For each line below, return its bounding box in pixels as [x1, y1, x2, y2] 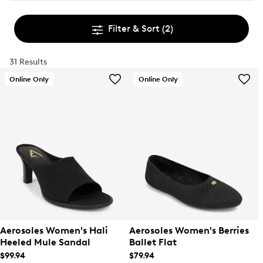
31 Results [9, 57, 47, 67]
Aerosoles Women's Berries [129, 225, 249, 236]
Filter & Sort [107, 23, 162, 34]
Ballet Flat [129, 237, 177, 248]
